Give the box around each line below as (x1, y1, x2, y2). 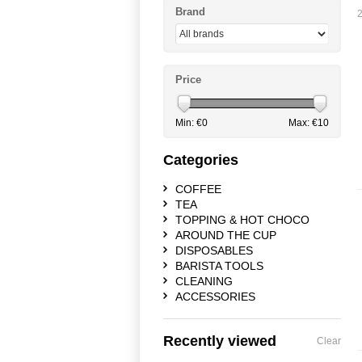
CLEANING (175, 275, 233, 288)
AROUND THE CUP (175, 229, 276, 242)
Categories (163, 152, 238, 168)
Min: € (175, 117, 202, 128)
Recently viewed (163, 333, 276, 349)
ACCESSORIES (175, 290, 255, 303)
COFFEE (175, 183, 221, 196)
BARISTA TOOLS (175, 259, 263, 272)
